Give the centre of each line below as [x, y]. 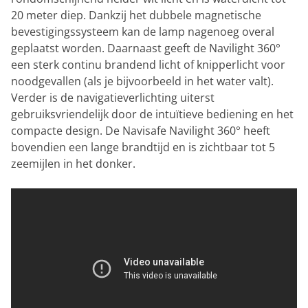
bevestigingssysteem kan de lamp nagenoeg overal [143, 31]
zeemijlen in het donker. [73, 163]
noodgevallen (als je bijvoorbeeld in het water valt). [142, 81]
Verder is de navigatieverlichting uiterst [113, 97]
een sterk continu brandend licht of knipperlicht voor [148, 64]
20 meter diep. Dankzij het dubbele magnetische [136, 15]
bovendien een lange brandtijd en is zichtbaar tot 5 [143, 147]
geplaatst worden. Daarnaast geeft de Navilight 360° [146, 48]
